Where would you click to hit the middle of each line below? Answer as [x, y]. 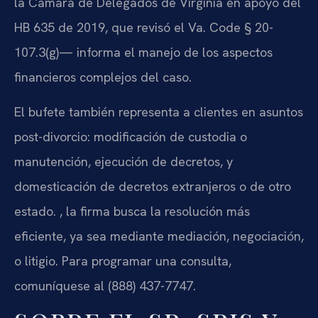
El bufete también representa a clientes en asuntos [159, 112]
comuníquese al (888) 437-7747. [105, 286]
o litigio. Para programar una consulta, [123, 261]
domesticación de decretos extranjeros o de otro [153, 187]
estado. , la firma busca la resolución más [132, 212]
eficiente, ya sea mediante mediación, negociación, [159, 236]
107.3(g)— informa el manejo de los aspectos [143, 53]
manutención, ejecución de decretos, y [124, 162]
